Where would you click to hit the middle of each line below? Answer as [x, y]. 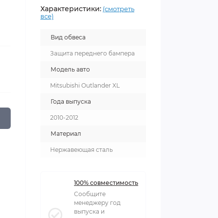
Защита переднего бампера [92, 53]
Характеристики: [71, 9]
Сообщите [90, 194]
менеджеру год [97, 203]
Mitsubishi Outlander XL [85, 85]
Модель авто [70, 69]
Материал [66, 134]
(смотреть [118, 9]
